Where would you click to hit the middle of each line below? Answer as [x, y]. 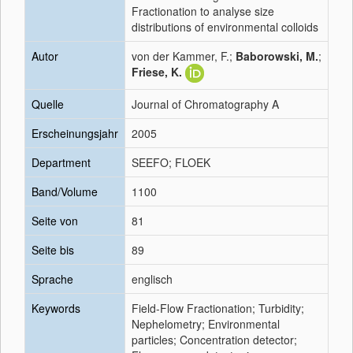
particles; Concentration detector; [214, 340]
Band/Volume [65, 191]
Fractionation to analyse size [203, 11]
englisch [152, 279]
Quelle [48, 104]
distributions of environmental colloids [225, 27]
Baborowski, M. [277, 56]
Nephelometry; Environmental [206, 324]
